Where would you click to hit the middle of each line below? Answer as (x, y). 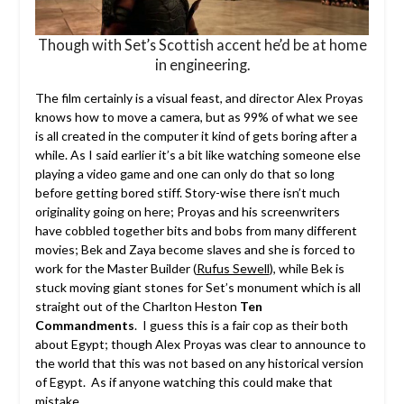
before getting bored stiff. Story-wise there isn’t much (187, 192)
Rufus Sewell (233, 268)
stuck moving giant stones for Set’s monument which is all (197, 287)
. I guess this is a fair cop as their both (241, 325)
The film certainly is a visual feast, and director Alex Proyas (199, 97)
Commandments (84, 325)
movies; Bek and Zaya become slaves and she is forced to (195, 249)
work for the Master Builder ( (115, 268)
